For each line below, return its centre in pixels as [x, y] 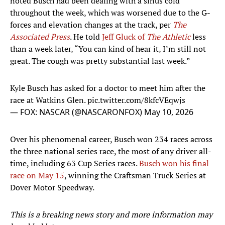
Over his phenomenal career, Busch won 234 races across [111, 139]
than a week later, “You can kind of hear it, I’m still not [108, 49]
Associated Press [40, 37]
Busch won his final [174, 163]
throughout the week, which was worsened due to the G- [110, 13]
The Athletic [168, 37]
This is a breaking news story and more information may [111, 215]
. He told [86, 37]
